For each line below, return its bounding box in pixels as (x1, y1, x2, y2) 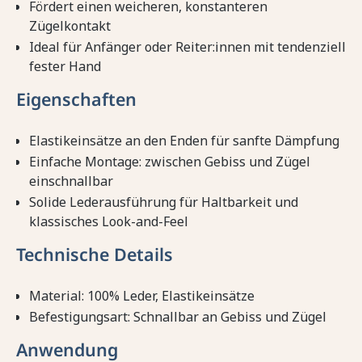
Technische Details (16, 242, 173, 267)
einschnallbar (29, 172, 113, 191)
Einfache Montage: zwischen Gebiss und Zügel (29, 153, 310, 171)
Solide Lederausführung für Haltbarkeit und (29, 193, 298, 212)
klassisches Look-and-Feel (29, 213, 188, 231)
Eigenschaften (16, 87, 137, 112)
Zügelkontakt (29, 17, 111, 36)
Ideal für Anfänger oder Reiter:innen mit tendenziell (29, 38, 346, 57)
